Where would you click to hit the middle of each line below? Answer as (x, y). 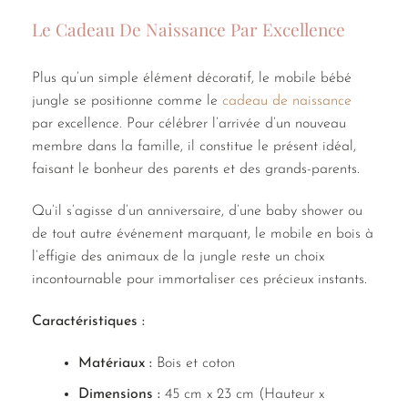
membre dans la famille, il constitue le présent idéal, (194, 147)
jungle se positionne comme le (127, 102)
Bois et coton (193, 363)
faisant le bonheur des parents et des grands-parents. (196, 170)
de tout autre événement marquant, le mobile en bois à (203, 235)
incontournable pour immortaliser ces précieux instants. (199, 280)
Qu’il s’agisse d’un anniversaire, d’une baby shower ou (197, 212)
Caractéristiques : (88, 322)
